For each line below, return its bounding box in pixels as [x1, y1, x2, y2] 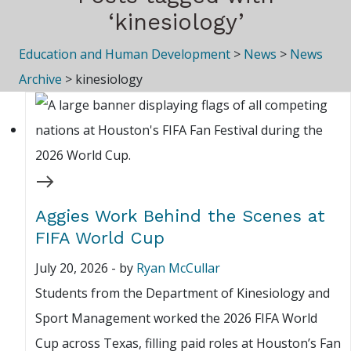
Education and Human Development [19, 45, 230, 63]
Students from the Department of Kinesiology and [35, 284, 330, 302]
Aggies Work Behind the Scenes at [35, 206, 325, 226]
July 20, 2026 [35, 259, 108, 277]
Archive [19, 71, 62, 89]
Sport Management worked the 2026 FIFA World [35, 309, 317, 327]
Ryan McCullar [136, 259, 220, 277]
